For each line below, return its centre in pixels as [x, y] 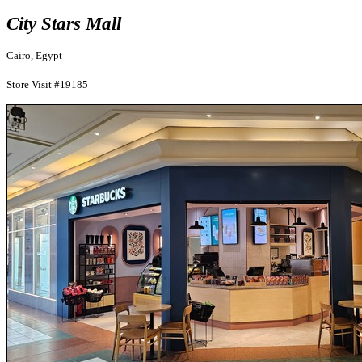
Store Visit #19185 [47, 84]
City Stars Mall [64, 23]
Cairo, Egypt [34, 55]
